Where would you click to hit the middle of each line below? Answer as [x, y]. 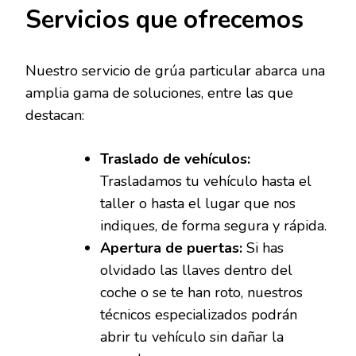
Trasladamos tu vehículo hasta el [206, 182]
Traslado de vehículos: [175, 159]
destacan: [55, 116]
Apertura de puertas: [171, 248]
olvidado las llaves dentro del [196, 271]
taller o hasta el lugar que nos [198, 204]
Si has [263, 248]
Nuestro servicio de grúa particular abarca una [175, 71]
